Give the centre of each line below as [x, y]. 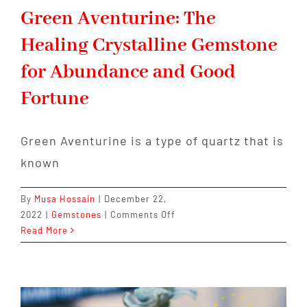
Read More [44, 231]
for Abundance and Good [128, 73]
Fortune [55, 99]
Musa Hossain [65, 199]
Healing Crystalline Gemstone [149, 46]
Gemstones [76, 215]
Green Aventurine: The [118, 19]
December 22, [135, 199]
